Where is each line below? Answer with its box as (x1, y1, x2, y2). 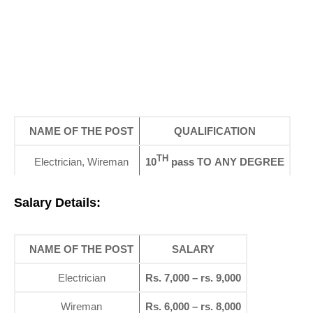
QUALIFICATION (173, 125, 256, 137)
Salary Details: (14, 196, 101, 210)
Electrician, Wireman (34, 156, 129, 168)
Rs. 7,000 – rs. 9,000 (145, 272, 241, 284)
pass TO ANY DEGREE (168, 156, 284, 168)
